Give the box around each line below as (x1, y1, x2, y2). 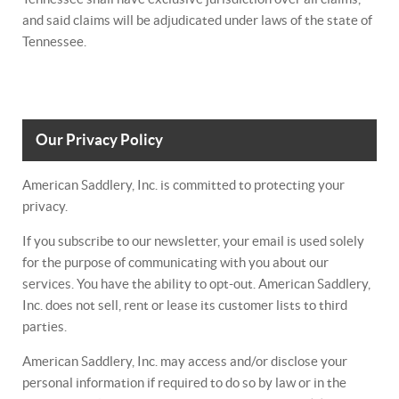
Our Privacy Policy (36, 132, 163, 148)
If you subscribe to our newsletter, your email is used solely (22, 233, 364, 248)
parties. (22, 319, 67, 334)
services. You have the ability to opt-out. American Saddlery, (22, 276, 370, 291)
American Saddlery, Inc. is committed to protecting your (22, 177, 345, 192)
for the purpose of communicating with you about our (22, 255, 329, 270)
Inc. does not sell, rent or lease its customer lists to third (22, 297, 347, 313)
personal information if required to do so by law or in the (22, 375, 346, 390)
